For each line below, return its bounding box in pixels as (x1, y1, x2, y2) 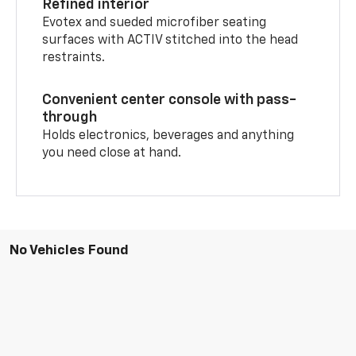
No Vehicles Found (10, 243, 129, 257)
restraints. (42, 51, 106, 64)
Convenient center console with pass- (42, 92, 297, 107)
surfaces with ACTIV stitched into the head (42, 33, 299, 47)
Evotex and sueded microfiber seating (42, 16, 267, 29)
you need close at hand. (42, 146, 182, 160)
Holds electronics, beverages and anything (42, 129, 295, 142)
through (42, 110, 98, 125)
